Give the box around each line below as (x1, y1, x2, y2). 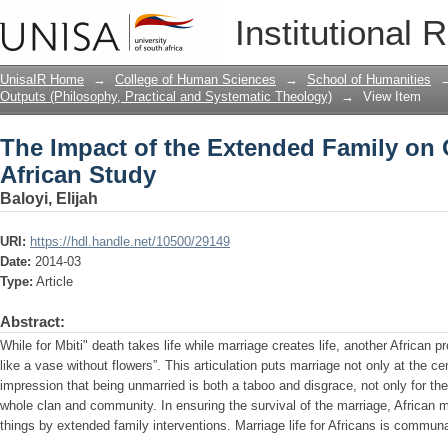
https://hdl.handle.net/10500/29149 (30, 234, 230, 249)
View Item (363, 89, 421, 104)
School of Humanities (307, 72, 431, 87)
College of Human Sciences (115, 72, 276, 87)
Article (36, 274, 73, 289)
